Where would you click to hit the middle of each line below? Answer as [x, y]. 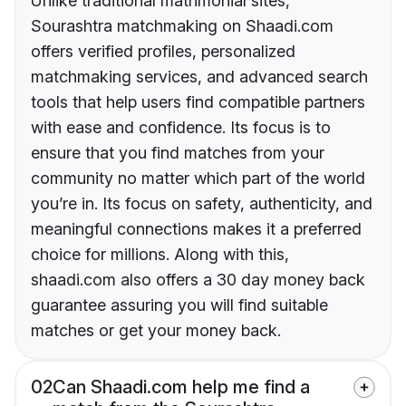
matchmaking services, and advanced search [199, 77]
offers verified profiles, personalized [163, 52]
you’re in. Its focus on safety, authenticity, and [202, 204]
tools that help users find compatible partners [198, 102]
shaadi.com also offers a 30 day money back [198, 280]
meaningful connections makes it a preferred [196, 229]
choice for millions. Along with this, [160, 255]
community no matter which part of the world [198, 179]
